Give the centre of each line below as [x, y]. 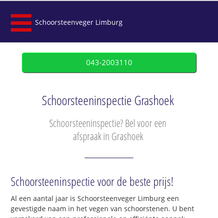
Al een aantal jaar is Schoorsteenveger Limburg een [95, 199]
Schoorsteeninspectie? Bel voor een [108, 123]
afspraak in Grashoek [108, 136]
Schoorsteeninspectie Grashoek [108, 100]
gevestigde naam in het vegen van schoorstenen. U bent [103, 209]
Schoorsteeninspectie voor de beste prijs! [92, 181]
